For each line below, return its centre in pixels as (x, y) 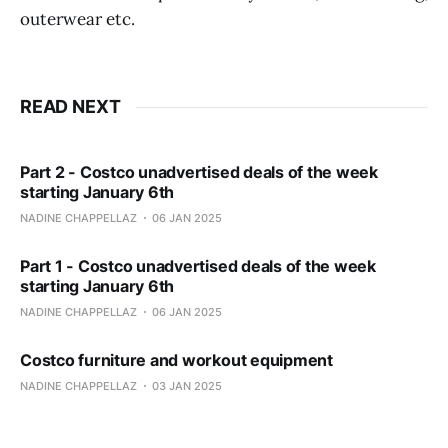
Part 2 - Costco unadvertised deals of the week (199, 172)
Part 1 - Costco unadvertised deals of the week (198, 266)
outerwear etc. (77, 19)
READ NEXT (70, 107)
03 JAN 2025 (187, 386)
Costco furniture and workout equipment (176, 360)
